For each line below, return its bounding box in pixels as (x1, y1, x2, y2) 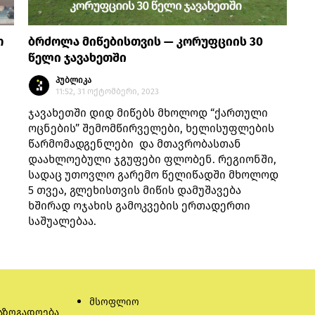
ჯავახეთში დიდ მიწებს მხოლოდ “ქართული (28, 105, 269, 120)
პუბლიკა (56, 75, 92, 85)
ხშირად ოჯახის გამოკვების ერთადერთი (28, 198, 251, 212)
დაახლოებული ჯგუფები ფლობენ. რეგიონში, (28, 152, 277, 166)
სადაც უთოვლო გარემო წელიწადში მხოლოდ (28, 167, 279, 181)
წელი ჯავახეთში (28, 50, 127, 65)
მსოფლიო (89, 295, 139, 308)
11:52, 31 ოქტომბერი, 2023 (56, 86, 160, 96)
